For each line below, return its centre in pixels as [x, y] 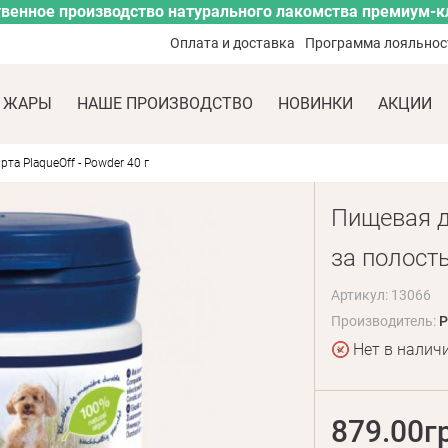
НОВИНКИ [315, 103]
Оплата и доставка [233, 43]
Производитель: [384, 321]
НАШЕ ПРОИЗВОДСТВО [165, 103]
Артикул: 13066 [380, 295]
